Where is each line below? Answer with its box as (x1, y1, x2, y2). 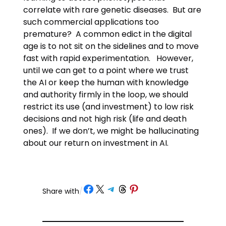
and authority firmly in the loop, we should (23, 89, 189, 101)
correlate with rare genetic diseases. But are (23, 4, 202, 16)
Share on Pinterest (128, 182, 167, 195)
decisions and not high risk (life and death (23, 113, 187, 125)
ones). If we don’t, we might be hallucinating (23, 125, 199, 137)
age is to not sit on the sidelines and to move (23, 40, 199, 52)
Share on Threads (116, 182, 154, 195)
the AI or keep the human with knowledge (23, 77, 189, 89)
